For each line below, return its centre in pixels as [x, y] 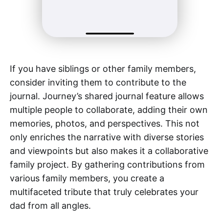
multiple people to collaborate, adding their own [109, 110]
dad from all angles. [50, 206]
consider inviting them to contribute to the [98, 83]
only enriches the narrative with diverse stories [107, 137]
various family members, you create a [87, 178]
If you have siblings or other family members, [103, 69]
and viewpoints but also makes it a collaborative [109, 151]
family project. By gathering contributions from [107, 165]
